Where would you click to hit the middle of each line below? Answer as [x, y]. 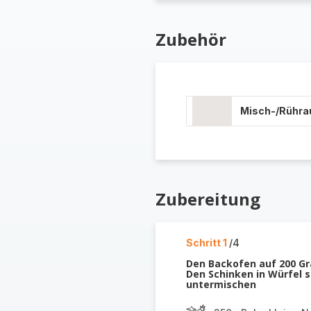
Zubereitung [208, 199]
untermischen [221, 284]
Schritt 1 [207, 243]
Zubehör [191, 39]
